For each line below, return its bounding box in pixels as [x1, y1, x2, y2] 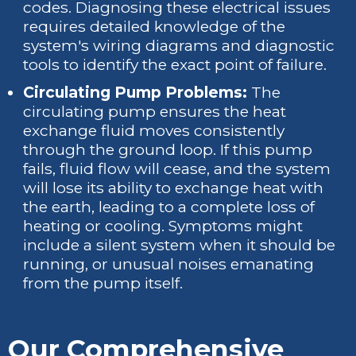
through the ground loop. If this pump [23, 141, 313, 160]
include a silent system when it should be [23, 236, 336, 255]
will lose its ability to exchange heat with [23, 179, 324, 198]
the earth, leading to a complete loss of [23, 198, 315, 217]
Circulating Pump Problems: [23, 83, 248, 103]
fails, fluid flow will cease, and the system [23, 160, 331, 179]
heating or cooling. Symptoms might [23, 217, 304, 236]
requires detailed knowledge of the [23, 17, 286, 36]
